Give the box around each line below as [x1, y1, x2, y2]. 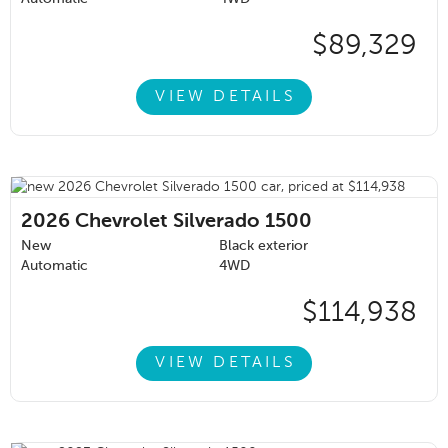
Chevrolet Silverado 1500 [75, 211, 312, 232]
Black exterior [219, 238, 308, 253]
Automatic [21, 258, 88, 273]
